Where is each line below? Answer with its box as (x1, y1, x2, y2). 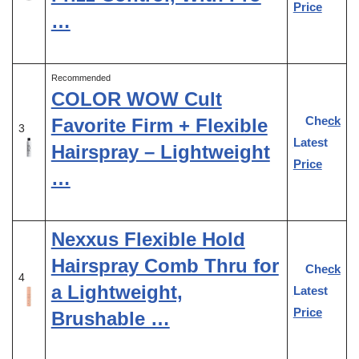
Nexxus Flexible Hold (50, 228, 245, 250)
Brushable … (50, 307, 170, 329)
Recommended (50, 72, 111, 83)
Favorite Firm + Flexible (50, 114, 268, 136)
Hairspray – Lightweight (50, 140, 270, 163)
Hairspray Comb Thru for (50, 254, 279, 276)
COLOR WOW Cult (50, 87, 222, 110)
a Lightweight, (50, 280, 183, 303)
